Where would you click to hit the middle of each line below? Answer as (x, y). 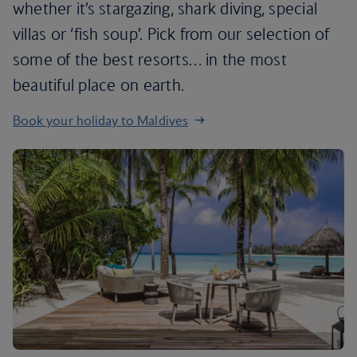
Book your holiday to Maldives (100, 120)
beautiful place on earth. (99, 85)
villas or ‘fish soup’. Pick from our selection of (171, 34)
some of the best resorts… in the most (150, 59)
